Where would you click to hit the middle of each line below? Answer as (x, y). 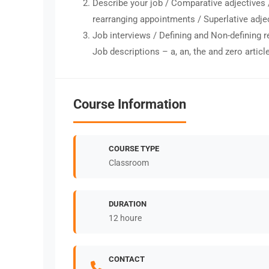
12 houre (125, 218)
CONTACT (127, 259)
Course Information (130, 104)
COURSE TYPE (134, 148)
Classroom (129, 162)
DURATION (128, 204)
